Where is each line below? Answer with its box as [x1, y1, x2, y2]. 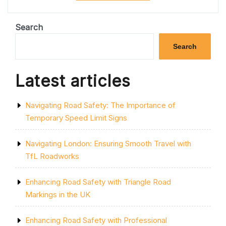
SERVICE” [142, 84, 190, 92]
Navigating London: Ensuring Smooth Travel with [25, 139, 191, 149]
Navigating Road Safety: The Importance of [25, 100, 176, 110]
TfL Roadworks [25, 151, 79, 161]
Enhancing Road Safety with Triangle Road [25, 177, 171, 187]
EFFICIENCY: [142, 20, 205, 28]
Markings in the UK [25, 190, 90, 200]
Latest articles [15, 71, 131, 91]
